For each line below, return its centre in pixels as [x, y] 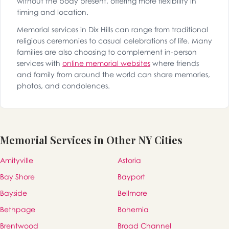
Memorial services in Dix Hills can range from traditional [112, 30]
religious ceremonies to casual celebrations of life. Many [114, 41]
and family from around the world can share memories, [113, 75]
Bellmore [132, 193]
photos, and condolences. [63, 86]
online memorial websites [106, 63]
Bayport [131, 177]
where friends [175, 63]
